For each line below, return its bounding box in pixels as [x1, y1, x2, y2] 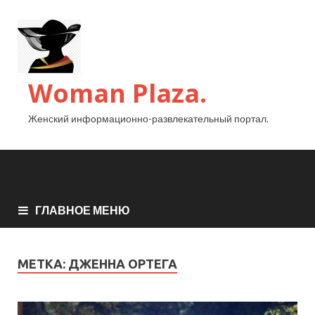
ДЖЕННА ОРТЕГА [68, 256, 177, 271]
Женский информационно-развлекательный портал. [28, 112, 269, 124]
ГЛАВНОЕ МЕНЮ [35, 202, 130, 217]
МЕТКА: [18, 256, 68, 271]
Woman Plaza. [28, 76, 207, 110]
